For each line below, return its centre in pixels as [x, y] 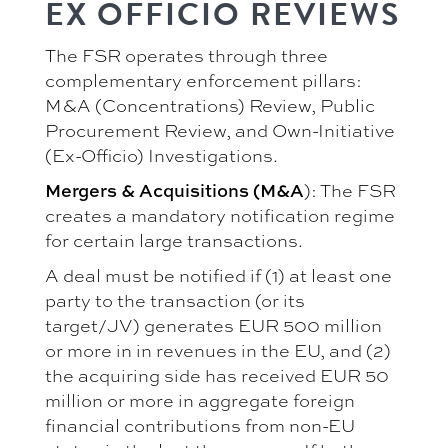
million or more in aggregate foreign [200, 399]
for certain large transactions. [174, 239]
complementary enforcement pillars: [203, 79]
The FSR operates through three [186, 54]
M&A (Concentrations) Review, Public [210, 104]
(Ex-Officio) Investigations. [161, 154]
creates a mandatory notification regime [220, 214]
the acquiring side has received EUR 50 [217, 374]
